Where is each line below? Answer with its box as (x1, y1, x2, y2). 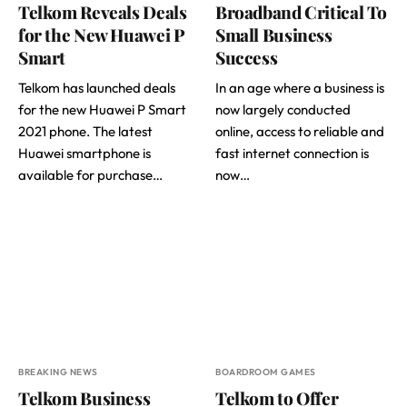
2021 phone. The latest (18, 122, 153, 140)
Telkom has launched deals (18, 78, 175, 96)
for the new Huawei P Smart (18, 100, 186, 118)
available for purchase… (18, 165, 163, 184)
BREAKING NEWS (18, 365, 98, 378)
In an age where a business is (215, 78, 384, 96)
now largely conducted (215, 100, 351, 118)
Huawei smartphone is (18, 144, 151, 162)
